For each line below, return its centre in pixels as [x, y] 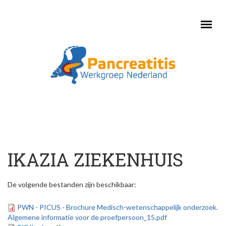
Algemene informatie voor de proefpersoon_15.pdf [87, 217]
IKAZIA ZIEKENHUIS [95, 159]
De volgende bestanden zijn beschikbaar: [72, 184]
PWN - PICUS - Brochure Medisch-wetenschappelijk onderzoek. [118, 207]
